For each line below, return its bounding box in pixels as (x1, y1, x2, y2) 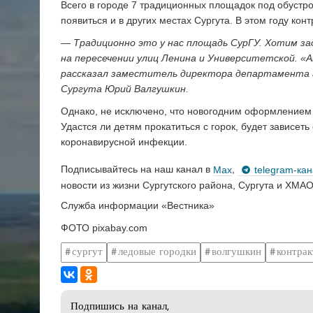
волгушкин (212, 247, 261, 258)
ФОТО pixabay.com (61, 222, 147, 234)
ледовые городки (118, 247, 196, 258)
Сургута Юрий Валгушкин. (61, 82, 189, 94)
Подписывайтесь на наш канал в (61, 163, 213, 175)
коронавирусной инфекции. (61, 136, 187, 147)
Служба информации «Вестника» (61, 200, 214, 212)
